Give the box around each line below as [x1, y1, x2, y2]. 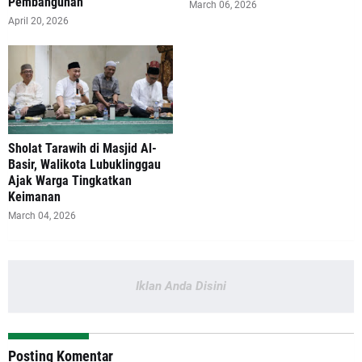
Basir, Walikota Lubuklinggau [8, 156, 161, 172]
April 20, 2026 [8, 15, 69, 27]
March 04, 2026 [8, 209, 76, 221]
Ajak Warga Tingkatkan [8, 172, 132, 188]
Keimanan [8, 188, 61, 204]
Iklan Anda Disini [136, 278, 226, 293]
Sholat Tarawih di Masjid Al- [8, 140, 157, 156]
